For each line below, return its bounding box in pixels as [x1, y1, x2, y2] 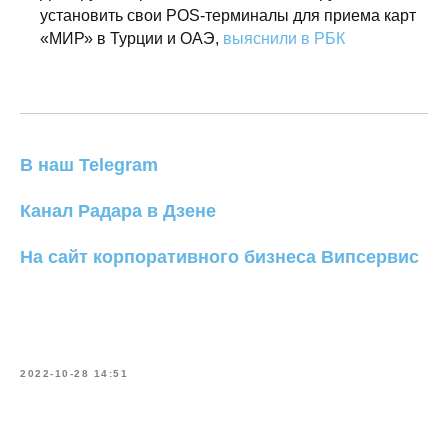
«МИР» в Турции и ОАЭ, [40, 30, 223, 47]
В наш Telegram [20, 155, 158, 175]
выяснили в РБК [223, 30, 345, 47]
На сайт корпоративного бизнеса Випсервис [20, 247, 419, 267]
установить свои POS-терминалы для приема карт [40, 7, 416, 24]
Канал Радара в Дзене [20, 201, 216, 221]
